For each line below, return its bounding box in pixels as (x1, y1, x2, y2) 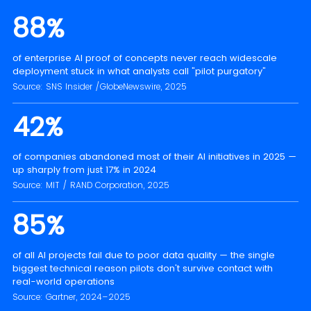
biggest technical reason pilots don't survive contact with (12, 262, 273, 276)
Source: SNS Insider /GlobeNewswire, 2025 (12, 81, 187, 93)
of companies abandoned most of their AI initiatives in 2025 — (12, 150, 296, 164)
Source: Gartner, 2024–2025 (12, 291, 131, 303)
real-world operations (12, 275, 115, 289)
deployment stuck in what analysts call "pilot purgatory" (12, 65, 266, 78)
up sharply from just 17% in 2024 (12, 163, 156, 177)
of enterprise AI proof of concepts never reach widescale (12, 51, 277, 65)
